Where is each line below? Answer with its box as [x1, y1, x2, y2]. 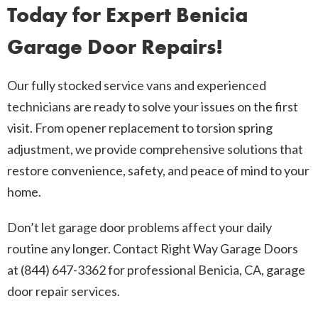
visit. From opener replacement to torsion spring [7, 120, 273, 136]
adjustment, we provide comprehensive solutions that [7, 141, 303, 158]
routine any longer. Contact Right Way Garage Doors [7, 241, 298, 257]
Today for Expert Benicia [7, 1, 248, 29]
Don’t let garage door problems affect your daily [7, 219, 272, 236]
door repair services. [7, 283, 120, 300]
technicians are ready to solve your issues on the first [7, 99, 298, 115]
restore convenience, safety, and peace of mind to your [7, 163, 309, 179]
